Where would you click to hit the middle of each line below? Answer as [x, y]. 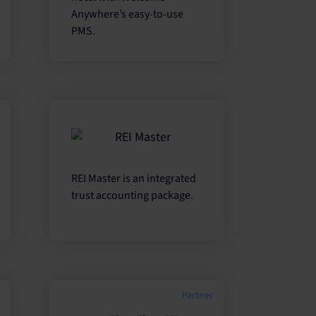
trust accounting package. [133, 196]
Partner [196, 295]
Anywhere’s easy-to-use [128, 14]
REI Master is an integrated [134, 179]
